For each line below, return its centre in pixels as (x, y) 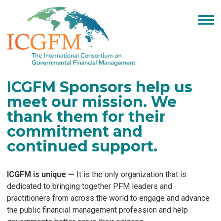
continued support (80, 147)
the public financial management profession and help (97, 210)
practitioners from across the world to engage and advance (108, 198)
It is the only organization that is (130, 175)
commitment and (75, 132)
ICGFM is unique (37, 175)
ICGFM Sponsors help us (100, 87)
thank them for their (86, 117)
